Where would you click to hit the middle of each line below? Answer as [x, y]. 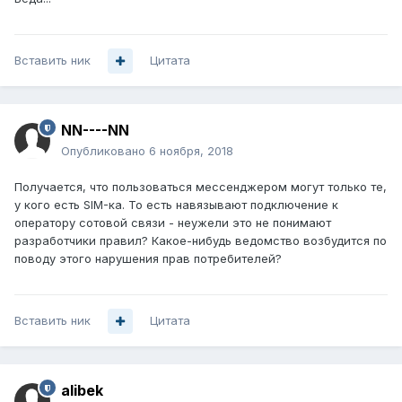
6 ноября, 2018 [191, 151]
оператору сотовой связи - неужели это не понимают [173, 223]
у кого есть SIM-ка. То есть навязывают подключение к [176, 205]
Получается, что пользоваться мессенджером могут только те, [201, 187]
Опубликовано [105, 151]
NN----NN [95, 131]
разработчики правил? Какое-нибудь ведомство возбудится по [201, 241]
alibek [82, 391]
